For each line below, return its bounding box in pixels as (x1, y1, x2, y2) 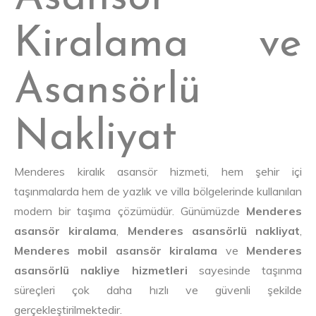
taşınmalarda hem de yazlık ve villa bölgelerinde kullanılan (14, 184, 302, 199)
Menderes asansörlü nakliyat (127, 224, 300, 238)
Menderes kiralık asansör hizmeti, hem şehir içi (14, 164, 302, 179)
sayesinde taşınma (187, 263, 302, 278)
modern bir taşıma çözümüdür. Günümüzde (14, 204, 246, 219)
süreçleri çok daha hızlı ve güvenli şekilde (14, 283, 302, 298)
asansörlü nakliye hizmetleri (14, 263, 188, 278)
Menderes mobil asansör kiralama (14, 243, 218, 258)
